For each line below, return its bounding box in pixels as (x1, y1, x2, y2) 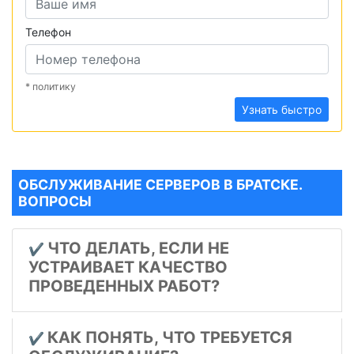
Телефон (25, 25, 71, 40)
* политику (25, 81, 76, 93)
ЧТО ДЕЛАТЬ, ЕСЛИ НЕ (47, 239, 229, 258)
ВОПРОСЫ (18, 193, 92, 210)
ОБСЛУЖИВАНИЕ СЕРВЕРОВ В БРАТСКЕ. (18, 176, 303, 194)
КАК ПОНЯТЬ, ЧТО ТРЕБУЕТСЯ (47, 328, 292, 348)
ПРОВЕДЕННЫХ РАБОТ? (28, 277, 220, 296)
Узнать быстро (242, 103, 322, 117)
